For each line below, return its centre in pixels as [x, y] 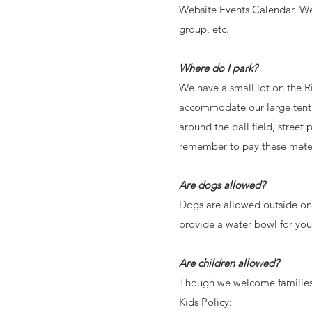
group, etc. [205, 29]
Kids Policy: [205, 302]
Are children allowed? [229, 263]
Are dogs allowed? [222, 185]
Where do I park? [218, 68]
